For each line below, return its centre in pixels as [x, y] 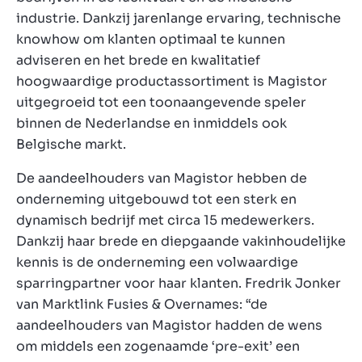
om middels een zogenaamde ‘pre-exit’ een [158, 346]
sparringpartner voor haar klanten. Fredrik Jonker [179, 283]
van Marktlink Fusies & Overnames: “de [142, 304]
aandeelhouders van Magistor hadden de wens [169, 325]
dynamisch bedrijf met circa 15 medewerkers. [165, 220]
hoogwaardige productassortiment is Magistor [172, 81]
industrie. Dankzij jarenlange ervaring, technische [179, 18]
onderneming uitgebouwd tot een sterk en [156, 199]
